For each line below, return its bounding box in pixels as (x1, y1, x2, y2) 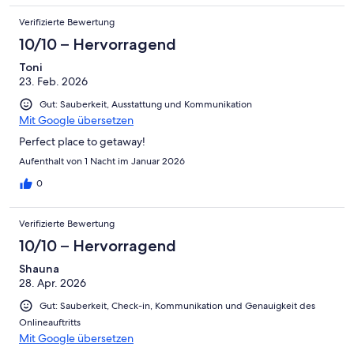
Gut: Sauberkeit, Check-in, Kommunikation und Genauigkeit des (40, 299, 315, 313)
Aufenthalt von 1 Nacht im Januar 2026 (19, 155, 185, 168)
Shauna (19, 262, 59, 277)
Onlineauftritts (19, 316, 81, 330)
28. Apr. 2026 (19, 276, 86, 291)
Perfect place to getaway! (19, 134, 145, 149)
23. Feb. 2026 (19, 74, 88, 89)
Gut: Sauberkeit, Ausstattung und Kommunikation (40, 98, 252, 111)
